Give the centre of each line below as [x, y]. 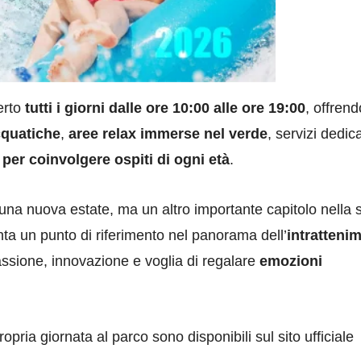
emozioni [291, 261]
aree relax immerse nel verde [168, 133]
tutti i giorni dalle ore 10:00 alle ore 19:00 [165, 108]
